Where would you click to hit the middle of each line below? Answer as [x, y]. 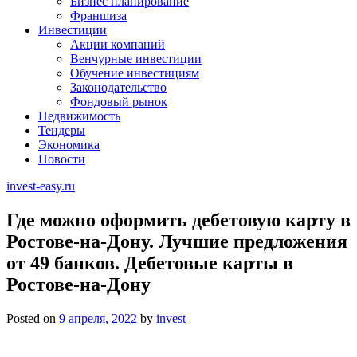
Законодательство [118, 87]
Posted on [33, 318]
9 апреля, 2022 [98, 318]
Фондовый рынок [119, 102]
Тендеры [62, 130]
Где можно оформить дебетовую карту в [178, 220]
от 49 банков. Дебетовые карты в [150, 263]
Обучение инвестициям [135, 73]
